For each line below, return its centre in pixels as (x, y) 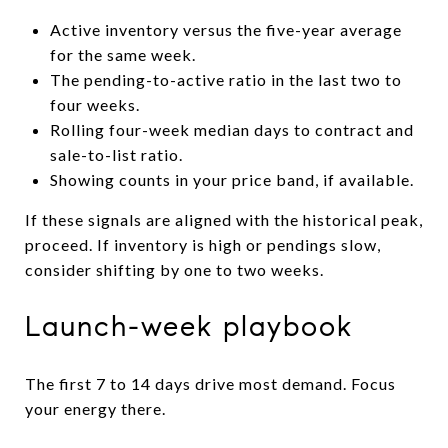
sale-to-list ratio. (116, 154)
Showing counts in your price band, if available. (231, 179)
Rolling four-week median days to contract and (231, 129)
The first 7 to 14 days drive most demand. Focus (210, 383)
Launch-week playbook (189, 326)
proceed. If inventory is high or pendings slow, (203, 244)
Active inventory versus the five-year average (225, 29)
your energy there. (95, 408)
